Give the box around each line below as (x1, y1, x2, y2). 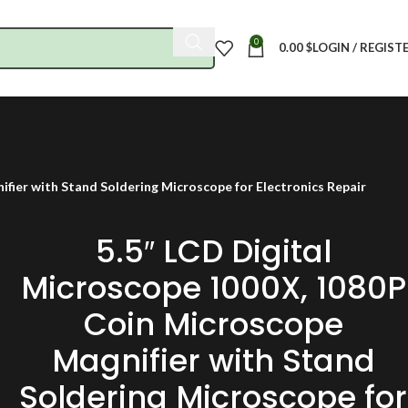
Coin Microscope (83, 302, 343, 346)
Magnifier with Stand (51, 339, 375, 382)
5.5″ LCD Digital (95, 229, 331, 273)
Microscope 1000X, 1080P (20, 266, 406, 310)
